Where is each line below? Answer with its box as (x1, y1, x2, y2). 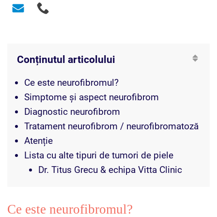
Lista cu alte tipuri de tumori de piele (24, 150, 173, 161)
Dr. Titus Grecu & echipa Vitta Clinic (38, 164, 182, 175)
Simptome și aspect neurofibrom (24, 92, 159, 103)
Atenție (24, 135, 53, 146)
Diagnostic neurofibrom (24, 106, 120, 117)
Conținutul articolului (17, 54, 115, 65)
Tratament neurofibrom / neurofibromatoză (24, 121, 199, 132)
